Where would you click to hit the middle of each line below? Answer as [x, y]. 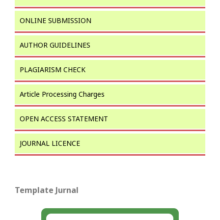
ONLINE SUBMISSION [55, 20]
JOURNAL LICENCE [50, 143]
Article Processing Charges [62, 94]
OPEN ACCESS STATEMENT [64, 118]
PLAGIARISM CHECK [53, 69]
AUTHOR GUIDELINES [55, 45]
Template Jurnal [47, 190]
